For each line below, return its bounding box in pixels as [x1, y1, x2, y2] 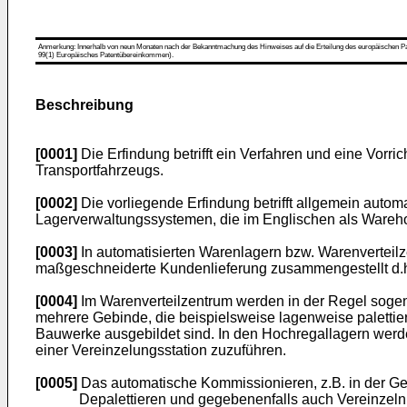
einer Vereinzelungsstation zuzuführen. [35, 342, 286, 358]
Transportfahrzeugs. [35, 163, 164, 178]
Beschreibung [35, 97, 134, 113]
